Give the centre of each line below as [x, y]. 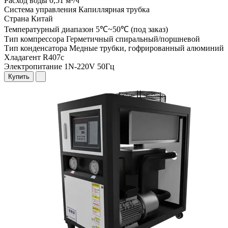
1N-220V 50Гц [89, 67]
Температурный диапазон [49, 30]
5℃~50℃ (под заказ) [132, 30]
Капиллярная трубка [114, 10]
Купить [19, 77]
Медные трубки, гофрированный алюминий [147, 48]
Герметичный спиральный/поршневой [133, 39]
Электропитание [33, 67]
